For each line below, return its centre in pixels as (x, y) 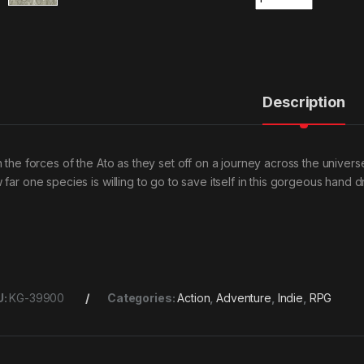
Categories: (142, 298)
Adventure (244, 298)
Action (194, 298)
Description (304, 102)
